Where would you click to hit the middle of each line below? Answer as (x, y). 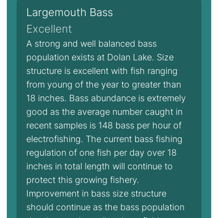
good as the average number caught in (104, 112)
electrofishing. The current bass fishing (104, 139)
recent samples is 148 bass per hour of (104, 125)
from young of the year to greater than (104, 84)
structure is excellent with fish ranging (102, 71)
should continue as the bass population (105, 207)
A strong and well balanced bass (91, 44)
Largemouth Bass (70, 12)
